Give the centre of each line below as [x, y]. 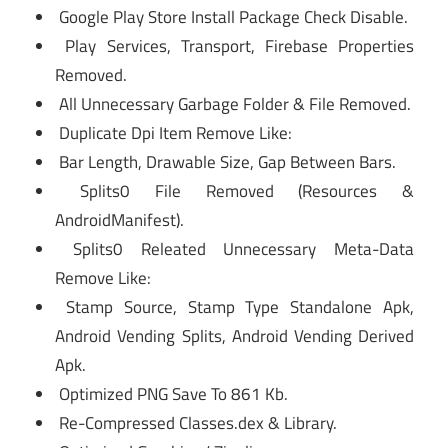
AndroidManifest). [120, 219]
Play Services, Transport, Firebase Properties [234, 45]
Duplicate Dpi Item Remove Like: [174, 132]
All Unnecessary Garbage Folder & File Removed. [233, 103]
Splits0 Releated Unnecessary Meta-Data [234, 248]
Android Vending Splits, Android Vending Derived [234, 335]
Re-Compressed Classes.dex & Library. [196, 422]
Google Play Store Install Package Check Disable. [232, 16]
